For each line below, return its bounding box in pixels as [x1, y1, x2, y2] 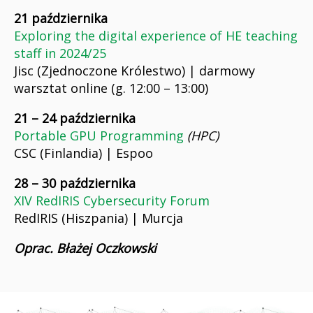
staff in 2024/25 [14, 45, 106, 62]
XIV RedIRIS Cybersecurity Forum [14, 192, 210, 210]
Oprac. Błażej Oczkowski [14, 240, 156, 257]
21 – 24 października [14, 110, 136, 127]
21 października [14, 10, 108, 27]
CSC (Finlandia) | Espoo [14, 145, 153, 162]
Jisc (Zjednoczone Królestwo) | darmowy [14, 62, 255, 80]
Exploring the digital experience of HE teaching [14, 27, 298, 45]
